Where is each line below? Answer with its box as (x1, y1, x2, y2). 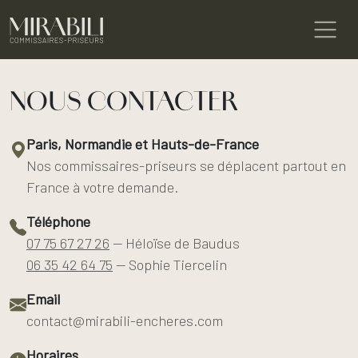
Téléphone (26, 213, 90, 230)
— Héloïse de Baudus (109, 234, 240, 252)
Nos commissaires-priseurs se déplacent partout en (26, 157, 346, 174)
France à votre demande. (26, 178, 178, 196)
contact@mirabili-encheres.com (26, 312, 223, 329)
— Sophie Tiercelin (113, 256, 227, 273)
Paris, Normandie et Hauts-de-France (26, 135, 259, 153)
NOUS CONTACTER (10, 86, 237, 117)
